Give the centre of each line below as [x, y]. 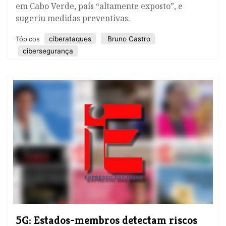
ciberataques [70, 39]
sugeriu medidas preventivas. [73, 18]
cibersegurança [48, 51]
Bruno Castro [128, 39]
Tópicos [29, 39]
